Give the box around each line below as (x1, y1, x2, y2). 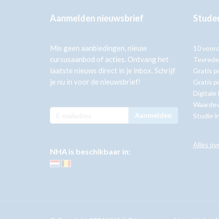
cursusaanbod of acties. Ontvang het (50, 55, 169, 64)
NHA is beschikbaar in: (50, 147, 131, 156)
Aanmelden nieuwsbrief (50, 13, 144, 23)
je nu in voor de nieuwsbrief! (50, 77, 141, 86)
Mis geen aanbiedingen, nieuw (50, 44, 147, 52)
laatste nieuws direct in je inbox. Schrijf (50, 66, 175, 75)
